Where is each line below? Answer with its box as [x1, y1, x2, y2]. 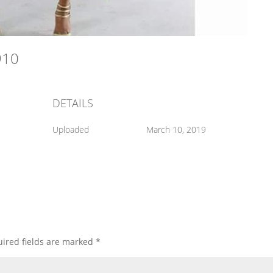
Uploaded [52, 124, 89, 135]
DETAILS [52, 96, 93, 110]
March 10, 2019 [146, 124, 206, 135]
